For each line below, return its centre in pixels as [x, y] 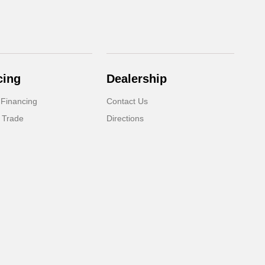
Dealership [137, 79]
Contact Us [127, 101]
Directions [125, 118]
